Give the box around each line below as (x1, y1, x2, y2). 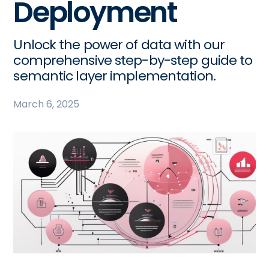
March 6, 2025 (13, 97, 80, 111)
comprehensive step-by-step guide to (13, 51, 253, 70)
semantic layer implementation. (13, 67, 216, 85)
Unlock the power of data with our (13, 35, 225, 54)
